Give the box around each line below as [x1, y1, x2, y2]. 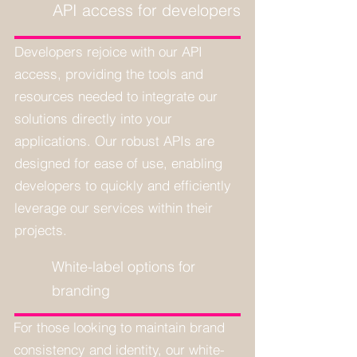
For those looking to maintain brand [14, 318, 225, 335]
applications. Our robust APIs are [14, 131, 214, 149]
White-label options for [52, 257, 195, 276]
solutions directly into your [14, 109, 172, 127]
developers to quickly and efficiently [14, 176, 231, 194]
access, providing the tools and [14, 65, 203, 82]
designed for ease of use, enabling [14, 154, 222, 171]
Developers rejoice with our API [14, 42, 202, 60]
